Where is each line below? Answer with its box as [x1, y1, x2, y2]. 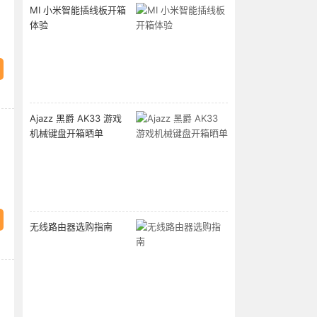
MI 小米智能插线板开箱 [30, 4, 126, 16]
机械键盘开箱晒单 [30, 127, 103, 139]
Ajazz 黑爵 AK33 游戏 [30, 113, 122, 124]
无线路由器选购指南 [30, 221, 113, 232]
